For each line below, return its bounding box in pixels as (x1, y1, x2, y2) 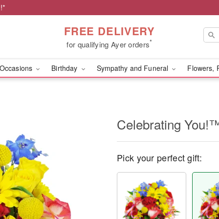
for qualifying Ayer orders (66, 39, 150, 49)
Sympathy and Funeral (96, 63, 171, 73)
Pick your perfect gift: (117, 151, 202, 164)
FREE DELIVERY (64, 22, 155, 39)
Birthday (51, 63, 80, 73)
